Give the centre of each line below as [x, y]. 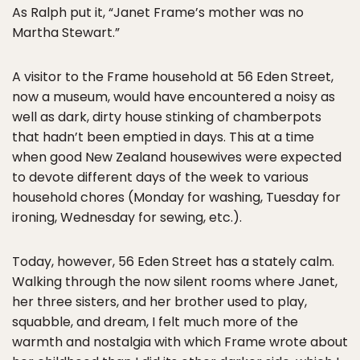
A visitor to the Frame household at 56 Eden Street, [173, 77]
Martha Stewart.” [66, 33]
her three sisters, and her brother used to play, [160, 302]
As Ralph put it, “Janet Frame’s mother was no [158, 12]
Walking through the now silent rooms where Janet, [175, 282]
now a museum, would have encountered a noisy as [174, 97]
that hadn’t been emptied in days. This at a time [163, 137]
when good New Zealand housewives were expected [177, 157]
